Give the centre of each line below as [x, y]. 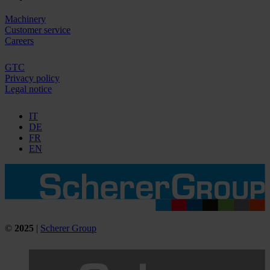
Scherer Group [68, 228]
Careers [19, 41]
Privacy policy [32, 78]
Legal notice [28, 89]
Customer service [38, 30]
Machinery [25, 19]
